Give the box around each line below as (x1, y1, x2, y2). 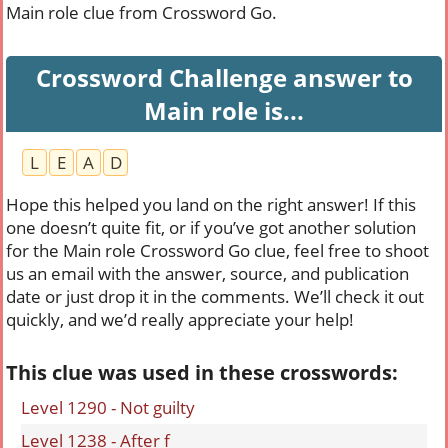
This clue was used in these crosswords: (6, 359, 398, 386)
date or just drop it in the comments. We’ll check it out (6, 285, 424, 308)
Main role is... (144, 94, 304, 127)
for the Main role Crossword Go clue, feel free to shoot (6, 239, 429, 262)
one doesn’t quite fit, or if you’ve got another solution (6, 216, 416, 239)
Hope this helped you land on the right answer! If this (6, 193, 416, 216)
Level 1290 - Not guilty (21, 396, 195, 419)
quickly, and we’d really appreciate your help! (6, 308, 354, 331)
